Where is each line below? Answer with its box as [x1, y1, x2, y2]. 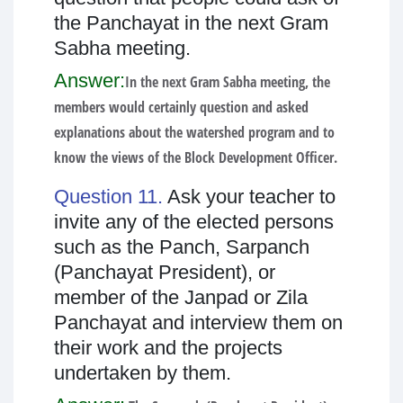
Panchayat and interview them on [54, 310, 343, 334]
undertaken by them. [54, 361, 231, 384]
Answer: [54, 68, 125, 92]
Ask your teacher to [167, 184, 336, 208]
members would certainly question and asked [54, 96, 309, 117]
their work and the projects [54, 336, 282, 359]
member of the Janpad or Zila [54, 285, 308, 309]
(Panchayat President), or [54, 260, 275, 283]
